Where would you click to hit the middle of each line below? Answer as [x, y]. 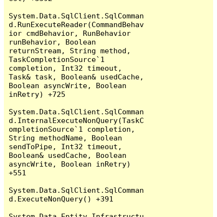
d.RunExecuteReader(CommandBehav [77, 24]
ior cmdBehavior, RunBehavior [70, 33]
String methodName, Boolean [66, 138]
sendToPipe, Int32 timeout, [66, 146]
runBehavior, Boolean [53, 42]
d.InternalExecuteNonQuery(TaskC [77, 120]
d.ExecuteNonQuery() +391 [61, 199]
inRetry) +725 [37, 94]
